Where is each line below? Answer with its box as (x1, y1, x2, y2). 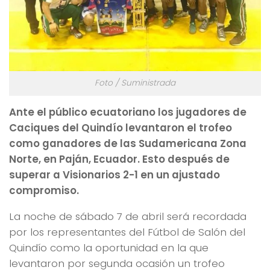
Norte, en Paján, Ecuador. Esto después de (9, 152, 230, 167)
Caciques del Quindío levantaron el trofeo (9, 121, 232, 136)
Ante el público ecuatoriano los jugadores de (9, 105, 246, 120)
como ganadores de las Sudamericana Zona (9, 136, 246, 151)
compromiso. (9, 183, 79, 198)
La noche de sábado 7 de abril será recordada (9, 209, 246, 224)
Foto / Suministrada (95, 77, 175, 89)
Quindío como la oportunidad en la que (9, 240, 209, 255)
